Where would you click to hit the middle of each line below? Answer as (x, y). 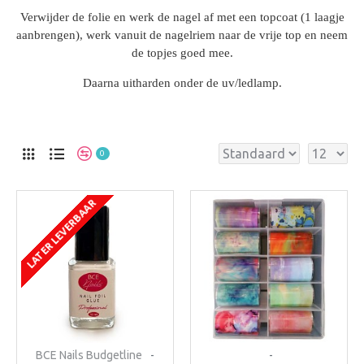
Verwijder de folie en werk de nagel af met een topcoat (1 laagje (182, 17)
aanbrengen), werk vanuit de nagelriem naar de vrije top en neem (182, 35)
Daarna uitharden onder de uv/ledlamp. (182, 83)
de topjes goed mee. (182, 53)
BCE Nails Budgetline (89, 355)
